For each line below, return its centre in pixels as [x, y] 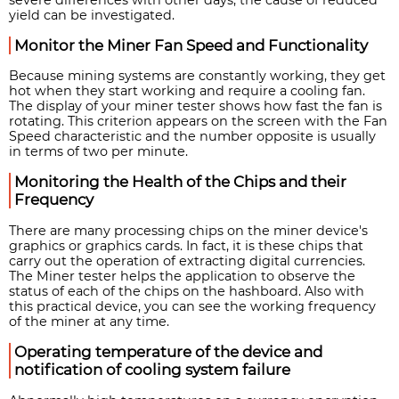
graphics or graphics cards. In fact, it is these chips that [186, 246]
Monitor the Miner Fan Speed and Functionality [191, 45]
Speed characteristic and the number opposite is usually [192, 137]
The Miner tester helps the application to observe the [182, 277]
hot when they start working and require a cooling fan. [187, 91]
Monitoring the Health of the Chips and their [180, 182]
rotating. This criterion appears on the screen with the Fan [198, 122]
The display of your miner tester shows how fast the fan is [195, 106]
